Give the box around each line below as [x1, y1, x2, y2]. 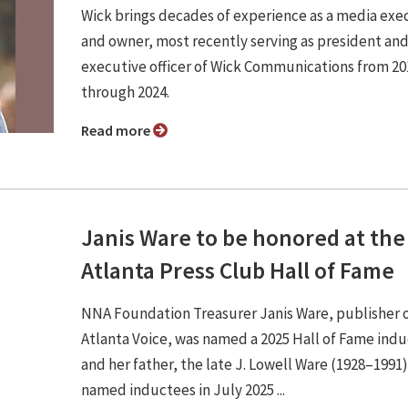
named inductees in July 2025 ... [81, 380, 288, 400]
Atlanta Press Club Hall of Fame [81, 256, 394, 285]
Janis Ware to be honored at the [81, 223, 405, 252]
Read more [89, 121, 153, 139]
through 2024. [81, 82, 169, 102]
